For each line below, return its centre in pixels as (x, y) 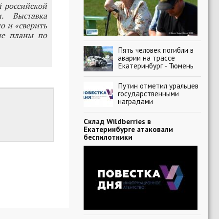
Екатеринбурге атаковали (128, 129)
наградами (135, 101)
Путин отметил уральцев (158, 86)
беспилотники (108, 137)
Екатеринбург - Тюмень (156, 66)
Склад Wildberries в (117, 121)
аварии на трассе (146, 58)
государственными (148, 93)
